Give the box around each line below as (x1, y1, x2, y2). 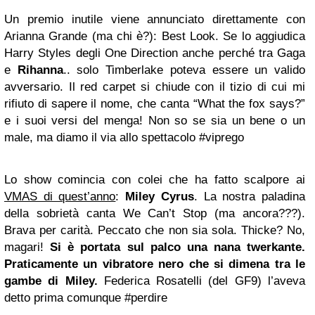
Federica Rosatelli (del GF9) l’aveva (97, 274, 306, 288)
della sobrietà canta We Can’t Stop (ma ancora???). (4, 207, 305, 220)
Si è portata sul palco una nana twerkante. (50, 240, 305, 254)
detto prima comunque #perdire (4, 291, 167, 304)
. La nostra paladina (193, 190, 306, 203)
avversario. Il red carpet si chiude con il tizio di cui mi (4, 80, 305, 94)
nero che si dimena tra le (153, 257, 305, 271)
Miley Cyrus (125, 190, 194, 203)
